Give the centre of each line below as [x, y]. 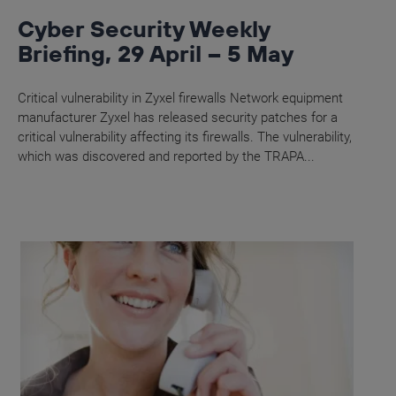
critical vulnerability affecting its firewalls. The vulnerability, [185, 137]
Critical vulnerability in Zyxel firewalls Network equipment [181, 99]
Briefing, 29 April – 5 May [156, 54]
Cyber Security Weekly [144, 29]
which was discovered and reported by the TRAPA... [167, 157]
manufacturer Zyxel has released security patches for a [178, 118]
